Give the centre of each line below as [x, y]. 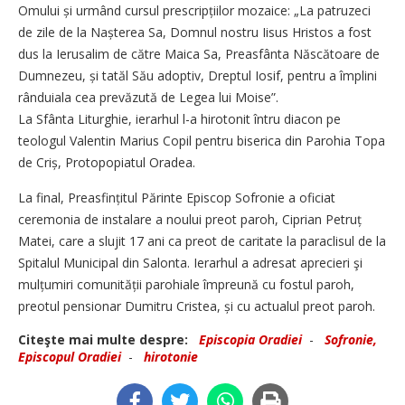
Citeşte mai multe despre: [107, 340]
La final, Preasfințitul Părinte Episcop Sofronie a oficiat [177, 198]
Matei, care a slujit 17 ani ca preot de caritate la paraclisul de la [202, 241]
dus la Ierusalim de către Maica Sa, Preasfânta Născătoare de [199, 54]
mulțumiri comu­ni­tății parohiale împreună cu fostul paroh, [186, 285]
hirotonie [171, 357]
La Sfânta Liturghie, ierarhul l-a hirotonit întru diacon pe [179, 119]
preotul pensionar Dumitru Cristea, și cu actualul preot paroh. [197, 306]
